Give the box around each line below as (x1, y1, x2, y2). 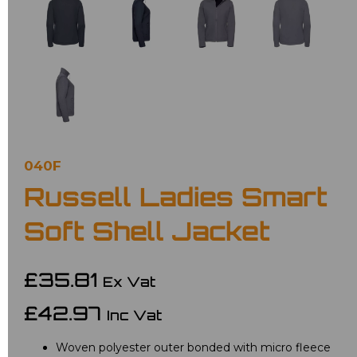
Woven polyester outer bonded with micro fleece (56, 340, 331, 355)
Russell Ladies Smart (24, 187, 328, 214)
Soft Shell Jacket (24, 222, 270, 248)
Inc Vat (107, 310, 162, 324)
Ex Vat (103, 277, 155, 291)
